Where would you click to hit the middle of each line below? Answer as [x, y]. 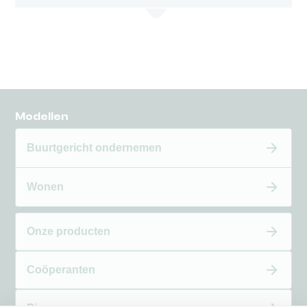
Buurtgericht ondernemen [95, 147]
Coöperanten [61, 269]
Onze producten [69, 231]
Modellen [42, 116]
